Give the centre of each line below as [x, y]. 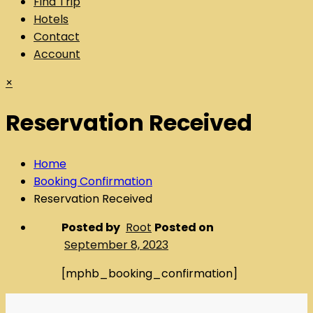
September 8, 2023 [116, 245]
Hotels [51, 19]
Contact [57, 37]
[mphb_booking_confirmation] [150, 273]
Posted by [91, 227]
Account [57, 54]
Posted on [184, 227]
